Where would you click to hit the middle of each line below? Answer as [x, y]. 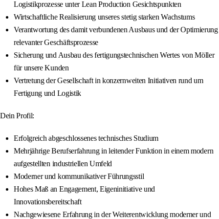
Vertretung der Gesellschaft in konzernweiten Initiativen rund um [109, 81]
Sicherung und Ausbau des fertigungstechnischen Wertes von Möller [114, 55]
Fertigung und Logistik [47, 93]
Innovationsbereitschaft [48, 202]
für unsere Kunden [41, 68]
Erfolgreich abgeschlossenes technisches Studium [86, 138]
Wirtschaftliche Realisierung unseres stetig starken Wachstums [104, 17]
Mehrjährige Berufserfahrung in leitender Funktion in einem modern [114, 151]
